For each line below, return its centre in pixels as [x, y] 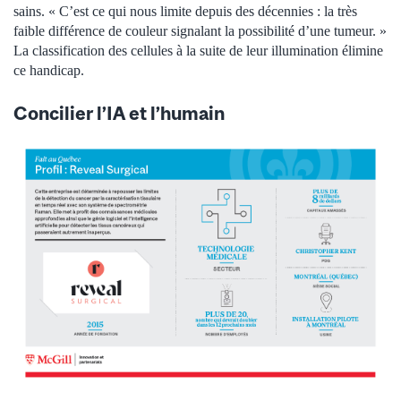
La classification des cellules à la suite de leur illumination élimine [198, 51]
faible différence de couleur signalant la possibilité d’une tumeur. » [200, 31]
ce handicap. [49, 71]
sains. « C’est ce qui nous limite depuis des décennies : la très [185, 12]
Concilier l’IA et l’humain [119, 113]
